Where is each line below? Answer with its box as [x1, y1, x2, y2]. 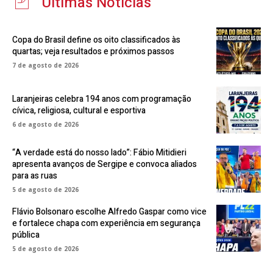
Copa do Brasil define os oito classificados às [12, 34, 180, 47]
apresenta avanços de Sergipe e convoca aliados [12, 158, 197, 171]
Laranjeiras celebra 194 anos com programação [12, 93, 191, 106]
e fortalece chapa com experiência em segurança [12, 217, 200, 230]
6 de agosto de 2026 [12, 120, 79, 129]
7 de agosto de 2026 [12, 61, 79, 70]
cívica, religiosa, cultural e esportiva [12, 104, 146, 118]
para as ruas [12, 169, 57, 183]
